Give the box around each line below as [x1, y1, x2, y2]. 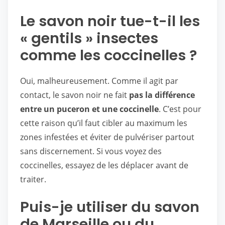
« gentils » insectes [20, 28, 158, 48]
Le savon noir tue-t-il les [20, 11, 200, 31]
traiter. [20, 174, 46, 185]
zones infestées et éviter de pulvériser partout [20, 132, 194, 143]
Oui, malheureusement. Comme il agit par [20, 75, 178, 86]
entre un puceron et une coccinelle [20, 103, 159, 115]
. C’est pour [159, 103, 201, 115]
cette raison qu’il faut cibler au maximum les [20, 118, 187, 129]
